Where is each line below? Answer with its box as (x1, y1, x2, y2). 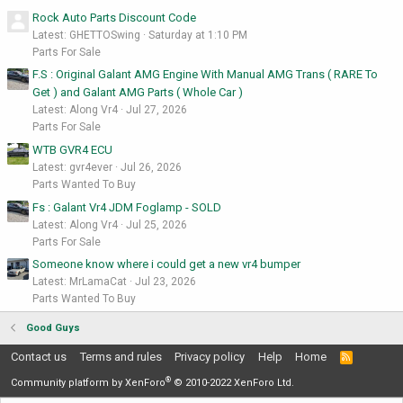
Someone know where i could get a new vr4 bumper (32, 257, 300, 272)
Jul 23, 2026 (135, 275, 196, 289)
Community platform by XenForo (11, 377, 166, 390)
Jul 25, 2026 (126, 218, 187, 231)
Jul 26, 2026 (121, 160, 182, 174)
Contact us (11, 350, 67, 364)
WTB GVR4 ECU (32, 142, 112, 157)
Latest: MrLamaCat (32, 275, 127, 289)
